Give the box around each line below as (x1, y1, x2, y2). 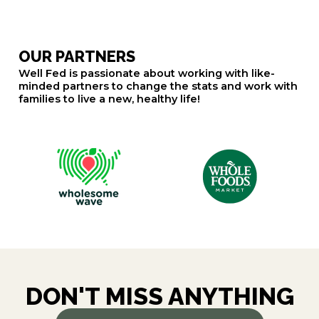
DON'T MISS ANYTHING (25, 281, 294, 310)
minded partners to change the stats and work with (18, 79, 298, 93)
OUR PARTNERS (18, 47, 135, 66)
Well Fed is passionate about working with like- (18, 66, 275, 80)
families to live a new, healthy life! (18, 92, 200, 105)
